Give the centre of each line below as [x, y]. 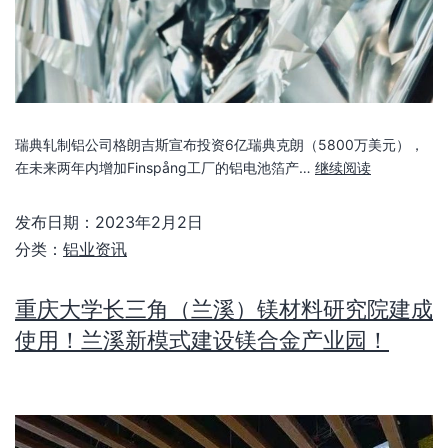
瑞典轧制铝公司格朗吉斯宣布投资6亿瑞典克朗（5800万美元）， [219, 145]
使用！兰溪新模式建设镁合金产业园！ [202, 340]
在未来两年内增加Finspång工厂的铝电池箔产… [165, 168]
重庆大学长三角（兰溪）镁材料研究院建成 [224, 309]
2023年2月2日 [149, 222]
